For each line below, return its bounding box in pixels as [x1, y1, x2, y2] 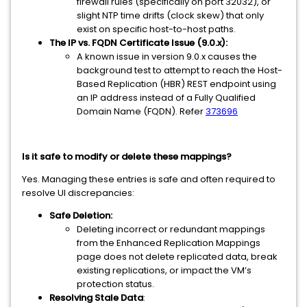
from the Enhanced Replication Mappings [77, 236, 260, 249]
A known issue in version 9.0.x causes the [77, 50, 257, 63]
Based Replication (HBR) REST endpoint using [77, 77, 276, 90]
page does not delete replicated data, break [77, 250, 278, 263]
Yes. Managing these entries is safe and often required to [22, 173, 275, 186]
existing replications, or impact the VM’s [77, 264, 251, 277]
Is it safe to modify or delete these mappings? [22, 150, 232, 163]
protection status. [77, 278, 154, 291]
